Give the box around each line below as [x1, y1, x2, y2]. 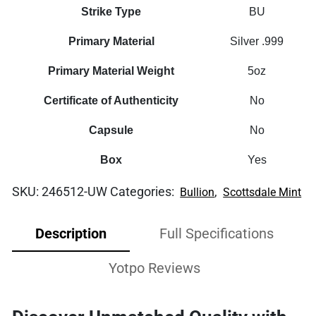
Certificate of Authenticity [44, 94, 179, 107]
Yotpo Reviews [108, 259, 200, 276]
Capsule [89, 123, 134, 136]
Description [35, 224, 107, 242]
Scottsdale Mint [223, 185, 302, 199]
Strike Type [81, 5, 142, 18]
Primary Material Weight [48, 64, 175, 77]
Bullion [180, 185, 215, 199]
